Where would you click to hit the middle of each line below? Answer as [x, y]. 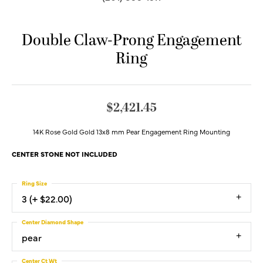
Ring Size [34, 183]
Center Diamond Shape [53, 222]
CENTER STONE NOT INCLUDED [65, 154]
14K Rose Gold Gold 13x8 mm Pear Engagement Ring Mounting [131, 132]
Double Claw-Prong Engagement [131, 41]
